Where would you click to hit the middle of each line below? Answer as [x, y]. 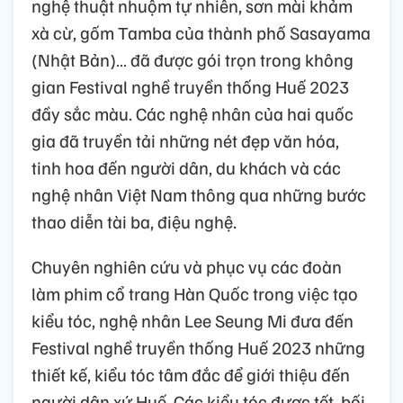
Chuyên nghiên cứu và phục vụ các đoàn [187, 267]
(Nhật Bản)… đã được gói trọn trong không [193, 60]
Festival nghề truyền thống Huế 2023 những [198, 348]
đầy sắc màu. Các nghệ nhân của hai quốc [193, 114]
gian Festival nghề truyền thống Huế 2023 [190, 87]
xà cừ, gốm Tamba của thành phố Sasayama [201, 33]
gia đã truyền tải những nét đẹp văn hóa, [185, 141]
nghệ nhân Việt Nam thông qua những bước [199, 195]
